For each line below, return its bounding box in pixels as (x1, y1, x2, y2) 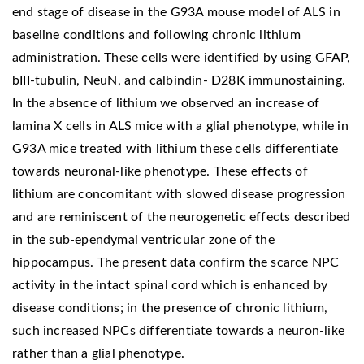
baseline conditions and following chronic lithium (12, 28, 301, 41)
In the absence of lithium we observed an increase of (12, 96, 320, 110)
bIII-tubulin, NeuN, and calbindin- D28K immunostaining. (12, 73, 346, 87)
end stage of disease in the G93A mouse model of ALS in (12, 5, 340, 19)
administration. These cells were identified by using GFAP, (12, 50, 351, 64)
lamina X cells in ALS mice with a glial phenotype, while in (12, 119, 349, 132)
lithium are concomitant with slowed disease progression (12, 187, 346, 201)
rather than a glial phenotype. (12, 346, 184, 360)
